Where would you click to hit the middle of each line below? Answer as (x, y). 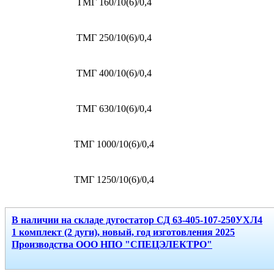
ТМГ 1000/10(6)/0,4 (114, 144)
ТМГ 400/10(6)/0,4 (114, 73)
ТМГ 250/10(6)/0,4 (114, 38)
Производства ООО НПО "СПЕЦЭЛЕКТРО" (112, 245)
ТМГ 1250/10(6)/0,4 (114, 180)
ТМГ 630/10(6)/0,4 (114, 109)
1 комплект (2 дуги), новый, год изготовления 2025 (123, 232)
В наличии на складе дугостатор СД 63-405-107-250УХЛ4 (137, 220)
